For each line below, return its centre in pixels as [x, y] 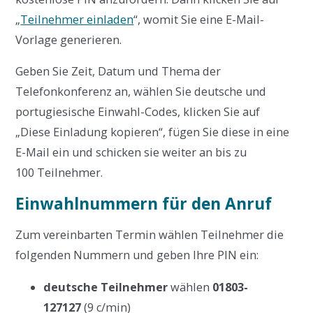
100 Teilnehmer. [59, 173]
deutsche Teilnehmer [106, 287]
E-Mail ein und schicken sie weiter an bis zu [131, 153]
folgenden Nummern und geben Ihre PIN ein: [137, 255]
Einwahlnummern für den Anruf [144, 204]
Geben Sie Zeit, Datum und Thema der [118, 72]
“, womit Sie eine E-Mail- [199, 20]
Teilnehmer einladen [77, 20]
